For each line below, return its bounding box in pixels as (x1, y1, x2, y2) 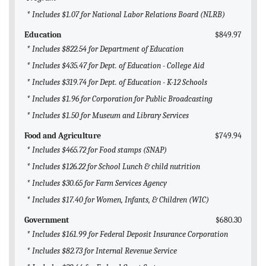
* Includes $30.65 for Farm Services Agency (27, 178, 167, 189)
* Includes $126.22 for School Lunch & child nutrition (27, 161, 200, 172)
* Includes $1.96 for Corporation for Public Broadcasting (27, 94, 213, 104)
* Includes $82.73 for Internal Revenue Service (27, 246, 177, 256)
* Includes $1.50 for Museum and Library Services (27, 110, 189, 121)
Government (24, 215, 69, 226)
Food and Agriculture (24, 131, 101, 141)
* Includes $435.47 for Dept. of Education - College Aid (27, 61, 204, 71)
